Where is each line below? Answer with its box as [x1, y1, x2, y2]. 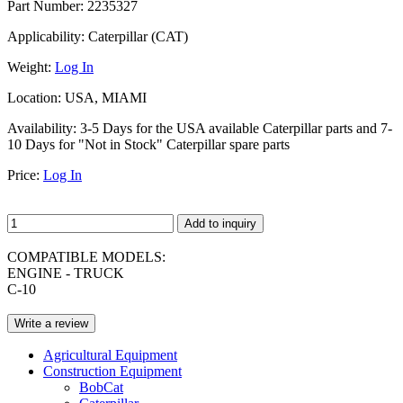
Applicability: [7, 28, 85, 44]
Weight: [7, 58, 51, 75]
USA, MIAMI [61, 89, 147, 105]
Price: [7, 166, 40, 183]
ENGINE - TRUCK [7, 264, 124, 281]
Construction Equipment [43, 363, 182, 379]
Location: [7, 89, 61, 105]
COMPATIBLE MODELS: [7, 248, 166, 264]
